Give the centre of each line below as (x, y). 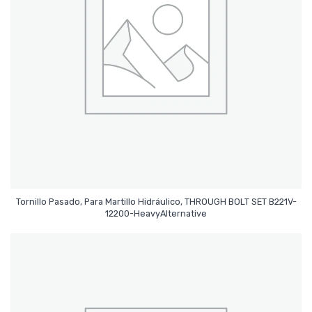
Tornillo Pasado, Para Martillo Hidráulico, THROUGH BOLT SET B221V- (156, 201)
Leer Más (156, 207)
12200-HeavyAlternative (156, 213)
